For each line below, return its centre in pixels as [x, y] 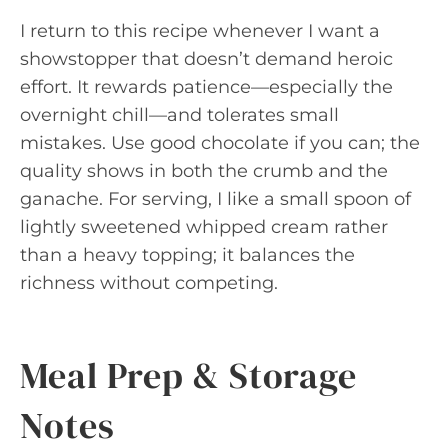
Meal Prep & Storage [189, 375]
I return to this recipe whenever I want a [200, 30]
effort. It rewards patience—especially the [206, 86]
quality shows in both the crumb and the [204, 170]
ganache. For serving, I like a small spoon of [215, 198]
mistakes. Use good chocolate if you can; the [220, 142]
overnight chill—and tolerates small [179, 114]
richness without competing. [149, 282]
